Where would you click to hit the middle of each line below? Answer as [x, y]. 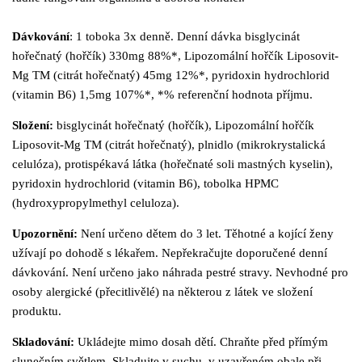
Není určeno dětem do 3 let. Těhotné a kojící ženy [207, 233]
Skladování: [43, 341]
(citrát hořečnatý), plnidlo [171, 144]
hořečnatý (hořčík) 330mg [80, 55]
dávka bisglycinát [255, 36]
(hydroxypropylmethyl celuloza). [96, 202]
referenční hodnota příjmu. [245, 94]
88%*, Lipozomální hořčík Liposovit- [243, 55]
